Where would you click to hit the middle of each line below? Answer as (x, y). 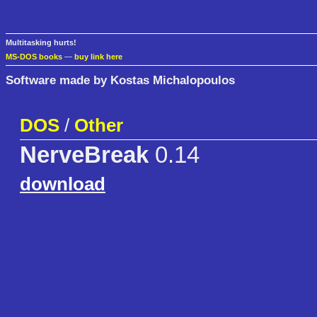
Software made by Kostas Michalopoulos (120, 80)
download (63, 184)
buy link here (98, 57)
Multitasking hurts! (41, 43)
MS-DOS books (34, 57)
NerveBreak (84, 155)
